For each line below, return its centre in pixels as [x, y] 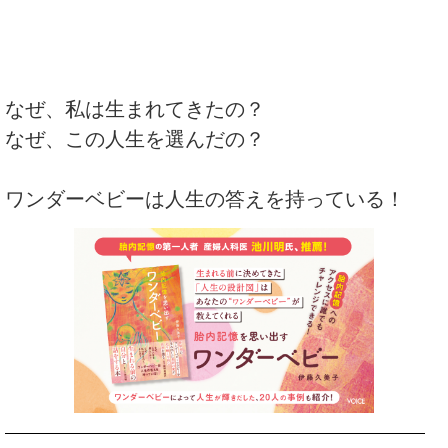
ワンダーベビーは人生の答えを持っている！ [205, 198]
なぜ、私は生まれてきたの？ [135, 108]
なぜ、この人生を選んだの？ [135, 138]
